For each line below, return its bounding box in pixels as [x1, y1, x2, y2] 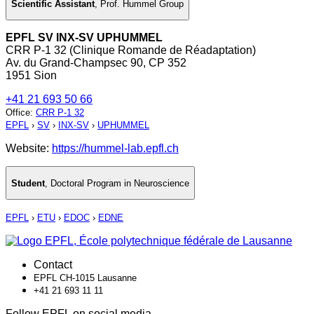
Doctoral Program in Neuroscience [50, 177, 189, 189]
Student [11, 177, 45, 189]
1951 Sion [6, 69, 57, 82]
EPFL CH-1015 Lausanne [34, 273, 137, 284]
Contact [34, 259, 72, 271]
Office [6, 107, 30, 118]
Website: [6, 142, 52, 155]
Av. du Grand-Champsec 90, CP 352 [6, 57, 186, 69]
